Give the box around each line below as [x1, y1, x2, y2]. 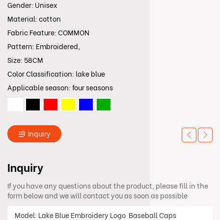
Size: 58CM [7, 56, 43, 65]
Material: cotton [7, 15, 61, 24]
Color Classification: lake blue [7, 70, 105, 79]
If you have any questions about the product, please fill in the [7, 182, 208, 191]
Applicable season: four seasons [7, 83, 113, 93]
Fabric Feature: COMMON [7, 28, 89, 38]
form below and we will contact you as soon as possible [7, 192, 188, 201]
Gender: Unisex [7, 1, 57, 10]
